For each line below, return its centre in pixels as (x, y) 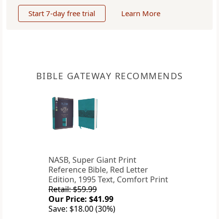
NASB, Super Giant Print (92, 160)
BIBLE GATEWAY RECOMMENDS (109, 76)
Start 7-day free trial (62, 13)
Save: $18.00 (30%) (82, 209)
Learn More (141, 13)
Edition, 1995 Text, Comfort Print (108, 180)
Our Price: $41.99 (81, 199)
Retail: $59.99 (73, 189)
